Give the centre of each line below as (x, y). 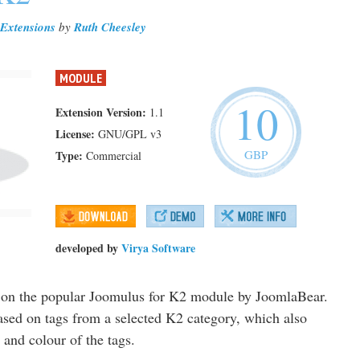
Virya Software (158, 248)
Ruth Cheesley (110, 27)
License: (75, 134)
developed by (87, 248)
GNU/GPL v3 (130, 134)
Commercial (114, 155)
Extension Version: (101, 112)
